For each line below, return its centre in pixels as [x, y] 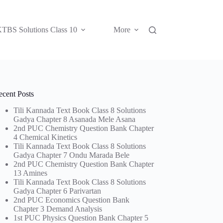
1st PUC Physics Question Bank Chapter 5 [81, 218]
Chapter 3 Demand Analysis [58, 209]
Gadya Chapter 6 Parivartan [57, 191]
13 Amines [31, 173]
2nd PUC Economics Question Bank [72, 200]
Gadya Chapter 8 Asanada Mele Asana [75, 119]
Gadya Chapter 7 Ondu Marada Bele [72, 155]
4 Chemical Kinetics [46, 137]
